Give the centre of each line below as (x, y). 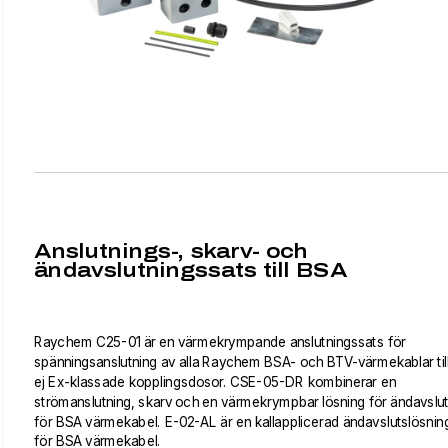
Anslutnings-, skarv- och (171, 250)
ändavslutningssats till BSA (191, 270)
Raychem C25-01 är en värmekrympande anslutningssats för (220, 342)
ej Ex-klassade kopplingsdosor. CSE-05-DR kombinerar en (215, 382)
